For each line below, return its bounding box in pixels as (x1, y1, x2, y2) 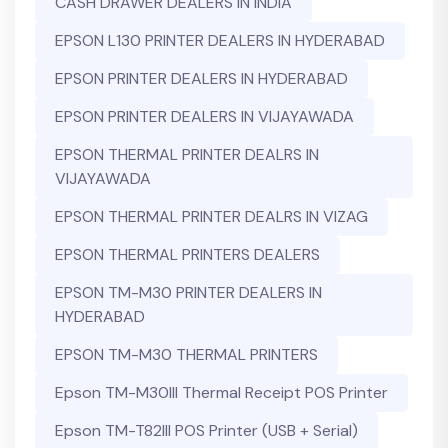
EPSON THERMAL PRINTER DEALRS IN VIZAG (55, 206, 368, 227)
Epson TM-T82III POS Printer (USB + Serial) (55, 420, 358, 441)
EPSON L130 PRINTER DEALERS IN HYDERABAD (55, 30, 385, 51)
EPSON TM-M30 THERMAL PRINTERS (55, 344, 318, 365)
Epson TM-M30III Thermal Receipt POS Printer (55, 382, 388, 403)
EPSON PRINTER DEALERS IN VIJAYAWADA (55, 106, 354, 127)
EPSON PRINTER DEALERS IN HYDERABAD (55, 68, 348, 89)
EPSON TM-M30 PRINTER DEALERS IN (55, 282, 322, 303)
